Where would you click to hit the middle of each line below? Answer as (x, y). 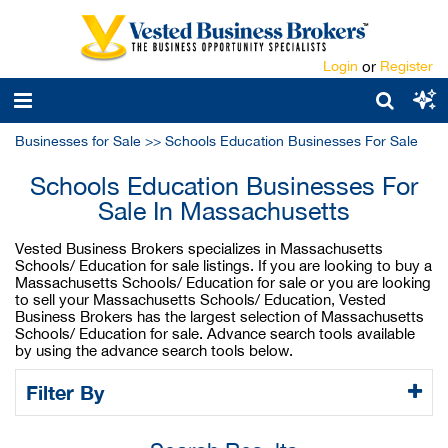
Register (406, 66)
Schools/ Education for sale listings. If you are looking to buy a (223, 265)
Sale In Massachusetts (224, 210)
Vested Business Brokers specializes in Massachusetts (199, 248)
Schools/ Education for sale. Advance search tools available (215, 333)
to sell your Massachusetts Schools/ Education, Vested (200, 299)
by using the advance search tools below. (154, 350)
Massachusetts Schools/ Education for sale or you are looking (223, 282)
